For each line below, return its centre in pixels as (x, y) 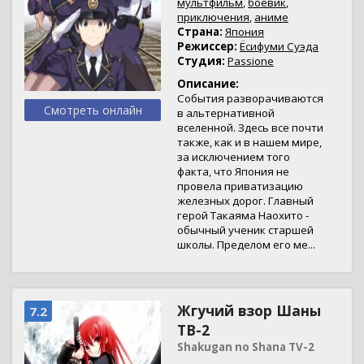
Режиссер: (207, 46)
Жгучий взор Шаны (249, 310)
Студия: (201, 61)
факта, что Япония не (233, 171)
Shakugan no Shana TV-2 (246, 347)
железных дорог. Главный (245, 201)
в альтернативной (226, 113)
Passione (251, 61)
